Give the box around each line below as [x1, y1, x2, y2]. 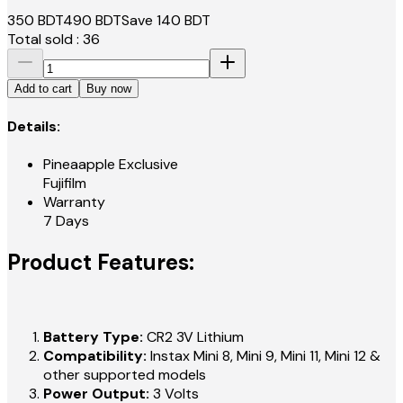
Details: [7, 117, 60, 137]
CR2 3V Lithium [143, 327, 244, 347]
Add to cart [14, 81, 72, 95]
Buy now [86, 81, 131, 95]
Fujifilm [43, 174, 86, 193]
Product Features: [7, 248, 194, 277]
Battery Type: [43, 327, 143, 347]
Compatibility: [43, 346, 147, 366]
